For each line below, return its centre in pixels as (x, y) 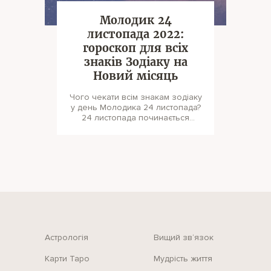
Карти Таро (67, 259)
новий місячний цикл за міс (135, 128)
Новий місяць (135, 76)
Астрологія (67, 237)
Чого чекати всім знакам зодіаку (135, 97)
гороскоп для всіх (135, 48)
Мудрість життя (183, 259)
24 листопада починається (135, 118)
